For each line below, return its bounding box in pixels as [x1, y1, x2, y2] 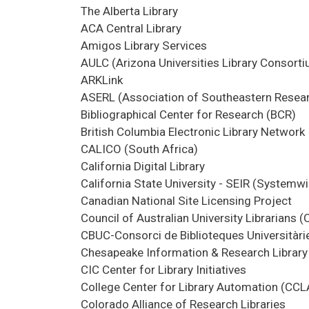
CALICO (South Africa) [81, 141, 198, 156]
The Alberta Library [81, 3, 178, 18]
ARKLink [81, 72, 123, 87]
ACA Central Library [81, 21, 181, 35]
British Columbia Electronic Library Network [81, 124, 305, 139]
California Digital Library [81, 159, 205, 173]
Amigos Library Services [81, 38, 207, 52]
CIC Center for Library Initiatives [81, 262, 246, 277]
